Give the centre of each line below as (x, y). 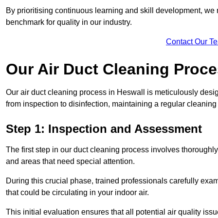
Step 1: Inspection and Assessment (104, 128)
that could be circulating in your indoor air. (78, 192)
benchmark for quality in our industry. (69, 22)
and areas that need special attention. (70, 161)
